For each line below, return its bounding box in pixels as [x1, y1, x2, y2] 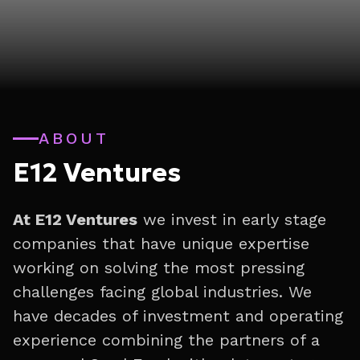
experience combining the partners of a [13, 330, 320, 350]
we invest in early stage [137, 210, 326, 229]
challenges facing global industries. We [13, 282, 312, 301]
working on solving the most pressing [13, 258, 305, 277]
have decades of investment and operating [13, 306, 343, 325]
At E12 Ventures [13, 210, 137, 229]
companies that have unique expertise [13, 234, 309, 253]
